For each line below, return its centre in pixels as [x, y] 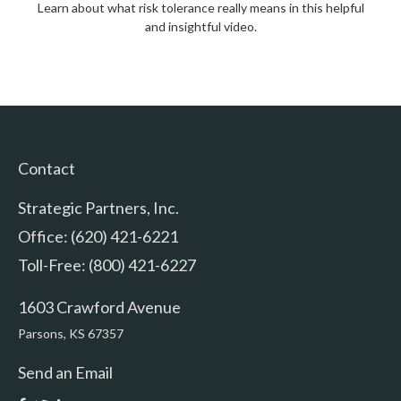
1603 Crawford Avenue [99, 307]
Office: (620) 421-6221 [98, 236]
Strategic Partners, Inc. [98, 207]
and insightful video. [200, 26]
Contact [47, 168]
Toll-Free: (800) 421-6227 [107, 264]
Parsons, [42, 333]
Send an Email [65, 372]
